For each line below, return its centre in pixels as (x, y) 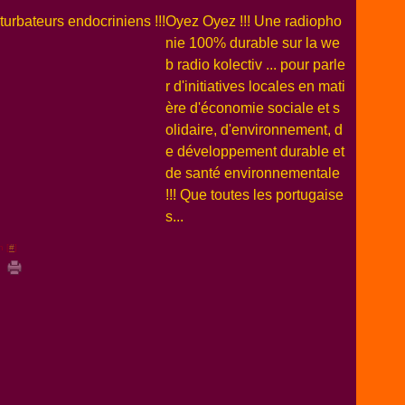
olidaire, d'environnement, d (254, 130)
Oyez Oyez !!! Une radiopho (254, 21)
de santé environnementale (253, 173)
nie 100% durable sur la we (253, 43)
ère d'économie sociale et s (253, 108)
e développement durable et (255, 151)
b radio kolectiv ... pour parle (255, 65)
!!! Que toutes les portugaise (254, 195)
